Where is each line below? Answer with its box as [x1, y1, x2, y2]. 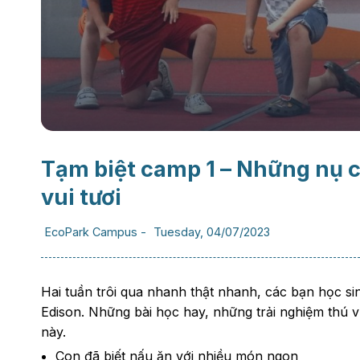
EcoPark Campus [44, 224, 137, 239]
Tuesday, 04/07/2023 [153, 224, 270, 239]
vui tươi [40, 184, 121, 211]
